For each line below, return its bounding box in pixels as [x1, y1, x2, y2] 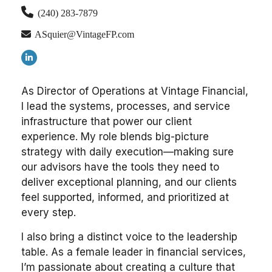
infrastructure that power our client [21, 115, 192, 127]
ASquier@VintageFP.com [35, 29, 134, 39]
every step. [21, 206, 76, 219]
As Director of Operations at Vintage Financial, [21, 85, 248, 97]
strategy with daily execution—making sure [21, 146, 234, 158]
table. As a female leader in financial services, [21, 246, 246, 258]
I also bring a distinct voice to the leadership [21, 231, 237, 243]
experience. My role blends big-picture [21, 131, 209, 143]
